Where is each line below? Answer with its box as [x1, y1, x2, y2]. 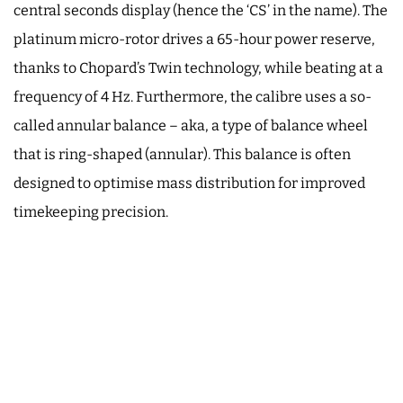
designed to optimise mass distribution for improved [13, 174, 365, 192]
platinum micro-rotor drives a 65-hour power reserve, [13, 30, 375, 48]
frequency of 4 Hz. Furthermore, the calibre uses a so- [13, 87, 372, 105]
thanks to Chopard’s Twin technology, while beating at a [13, 58, 383, 76]
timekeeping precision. [13, 202, 168, 220]
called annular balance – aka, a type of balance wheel [13, 116, 368, 134]
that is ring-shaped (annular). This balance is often [13, 145, 351, 163]
